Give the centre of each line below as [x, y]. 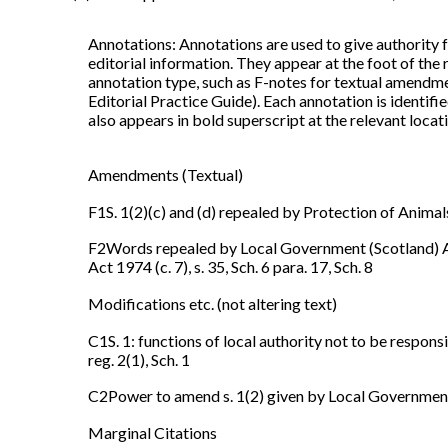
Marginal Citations [152, 432]
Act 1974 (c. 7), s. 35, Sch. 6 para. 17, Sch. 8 [230, 267]
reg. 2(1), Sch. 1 [139, 359]
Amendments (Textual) [165, 175]
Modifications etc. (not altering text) [212, 303]
